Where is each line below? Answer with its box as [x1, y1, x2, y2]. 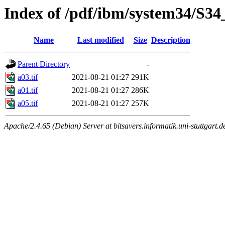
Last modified [77, 36, 124, 45]
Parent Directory [18, 60, 70, 69]
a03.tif [18, 73, 38, 82]
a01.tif [18, 86, 38, 95]
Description [151, 36, 190, 45]
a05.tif [18, 99, 38, 108]
